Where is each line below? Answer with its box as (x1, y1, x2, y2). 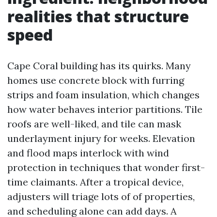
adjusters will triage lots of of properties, (7, 190, 195, 202)
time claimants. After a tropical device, (7, 176, 184, 188)
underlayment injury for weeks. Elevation (7, 132, 195, 144)
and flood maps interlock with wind (7, 147, 169, 159)
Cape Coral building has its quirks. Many (7, 60, 191, 72)
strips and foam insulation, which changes (7, 89, 200, 101)
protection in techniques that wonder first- (7, 161, 205, 173)
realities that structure (7, 6, 189, 27)
